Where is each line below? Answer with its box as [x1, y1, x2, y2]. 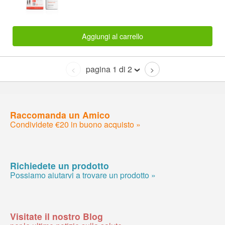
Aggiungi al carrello [82, 30, 143, 41]
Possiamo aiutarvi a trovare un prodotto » [10, 169, 156, 181]
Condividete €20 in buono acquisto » [10, 118, 141, 130]
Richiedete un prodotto [10, 159, 109, 172]
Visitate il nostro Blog [10, 209, 103, 222]
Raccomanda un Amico [10, 108, 110, 121]
